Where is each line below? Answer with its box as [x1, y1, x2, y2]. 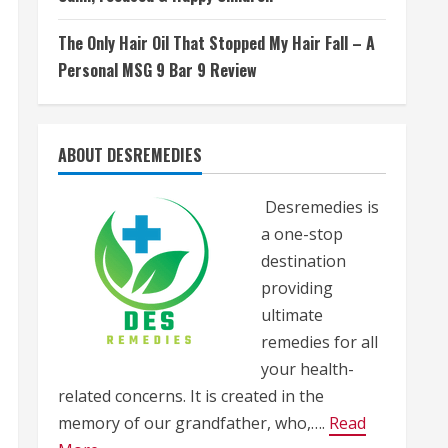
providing [261, 277, 333, 299]
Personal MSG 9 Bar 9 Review [58, 58, 257, 82]
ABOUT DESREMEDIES [58, 143, 202, 167]
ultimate [261, 304, 323, 326]
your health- [261, 358, 354, 380]
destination [261, 250, 346, 272]
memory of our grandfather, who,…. [58, 412, 329, 434]
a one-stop [261, 223, 343, 245]
